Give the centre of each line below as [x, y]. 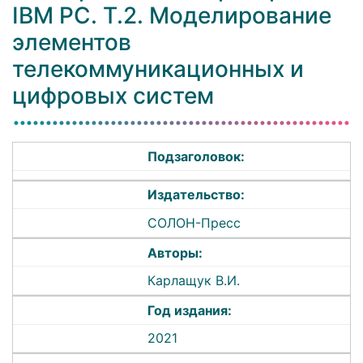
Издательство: [196, 195]
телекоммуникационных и [158, 69]
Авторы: [175, 252]
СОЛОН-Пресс [194, 223]
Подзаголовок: [196, 157]
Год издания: [190, 310]
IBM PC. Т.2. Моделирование [172, 16]
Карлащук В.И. [194, 281]
